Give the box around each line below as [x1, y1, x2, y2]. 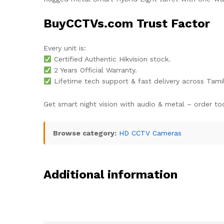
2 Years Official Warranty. [51, 66, 137, 74]
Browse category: [53, 129, 116, 137]
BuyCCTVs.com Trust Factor [43, 16, 210, 31]
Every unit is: [43, 44, 86, 52]
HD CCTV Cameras [119, 129, 181, 137]
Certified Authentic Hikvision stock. [51, 55, 170, 63]
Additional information [43, 167, 177, 182]
